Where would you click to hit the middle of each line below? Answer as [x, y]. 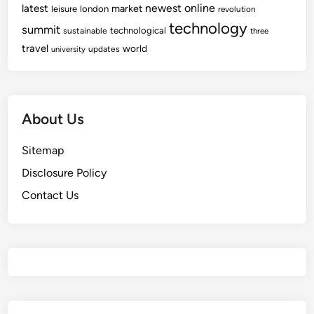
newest [164, 8]
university [69, 49]
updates [104, 49]
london [95, 9]
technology [209, 28]
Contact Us [50, 195]
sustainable [86, 31]
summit [41, 29]
